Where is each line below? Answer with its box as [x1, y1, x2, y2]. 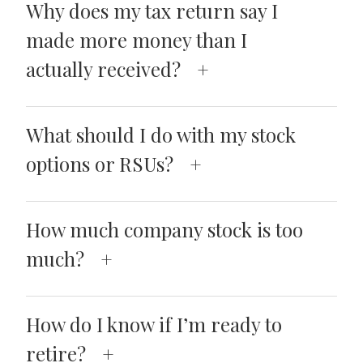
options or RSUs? [26, 150, 173, 177]
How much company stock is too [26, 216, 303, 242]
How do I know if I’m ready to [26, 310, 282, 337]
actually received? [26, 55, 181, 82]
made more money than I [26, 26, 247, 53]
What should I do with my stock [26, 121, 296, 147]
